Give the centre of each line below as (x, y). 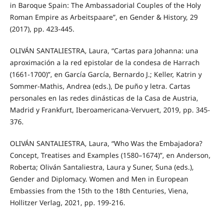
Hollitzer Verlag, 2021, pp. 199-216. (67, 203)
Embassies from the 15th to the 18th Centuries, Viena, (99, 191)
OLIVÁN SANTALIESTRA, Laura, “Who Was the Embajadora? (106, 144)
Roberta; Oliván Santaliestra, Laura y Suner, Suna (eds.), (102, 167)
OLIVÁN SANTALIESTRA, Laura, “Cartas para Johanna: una (104, 51)
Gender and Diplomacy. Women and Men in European (99, 179)
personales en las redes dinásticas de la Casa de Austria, (104, 98)
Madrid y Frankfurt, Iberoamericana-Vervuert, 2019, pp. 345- (110, 110)
